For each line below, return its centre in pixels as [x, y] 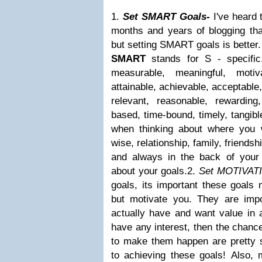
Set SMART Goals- [165, 17]
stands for [178, 59]
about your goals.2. [155, 171]
